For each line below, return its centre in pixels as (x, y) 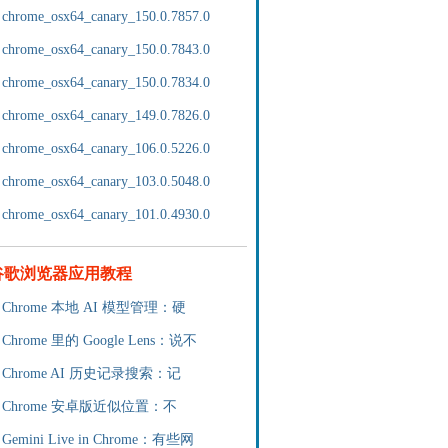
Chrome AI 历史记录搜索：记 (91, 373)
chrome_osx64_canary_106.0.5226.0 (106, 148)
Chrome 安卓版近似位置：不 (89, 406)
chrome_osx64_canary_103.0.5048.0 (106, 181)
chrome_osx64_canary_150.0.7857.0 (106, 16)
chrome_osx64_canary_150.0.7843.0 (106, 49)
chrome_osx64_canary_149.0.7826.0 (106, 115)
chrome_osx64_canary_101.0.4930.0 (106, 214)
